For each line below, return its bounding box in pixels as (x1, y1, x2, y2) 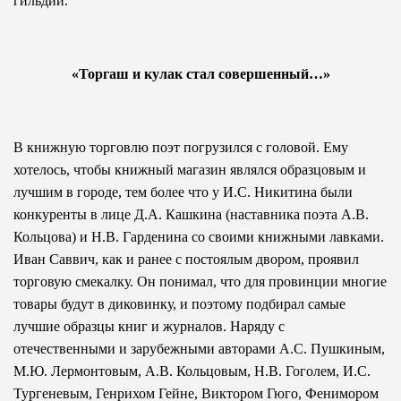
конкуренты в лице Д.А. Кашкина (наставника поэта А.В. (13, 206, 369, 222)
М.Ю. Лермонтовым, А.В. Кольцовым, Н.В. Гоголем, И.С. (13, 363, 371, 379)
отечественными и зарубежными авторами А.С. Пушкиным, (13, 340, 385, 356)
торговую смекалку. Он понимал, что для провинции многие (13, 273, 387, 289)
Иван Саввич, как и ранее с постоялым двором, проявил (13, 251, 359, 267)
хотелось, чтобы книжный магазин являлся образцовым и (13, 161, 366, 177)
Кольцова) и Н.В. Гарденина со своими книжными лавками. (13, 228, 384, 244)
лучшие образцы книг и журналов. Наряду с (13, 318, 285, 334)
